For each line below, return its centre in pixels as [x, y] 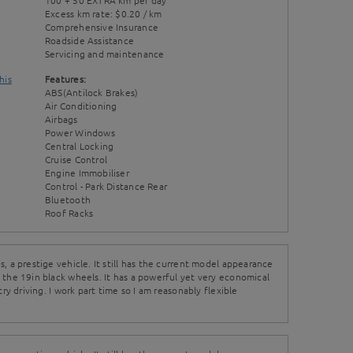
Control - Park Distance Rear [106, 186]
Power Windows [80, 132]
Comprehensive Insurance [102, 27]
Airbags [61, 119]
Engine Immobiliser [87, 173]
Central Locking [80, 146]
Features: [65, 79]
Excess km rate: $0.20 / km [104, 13]
